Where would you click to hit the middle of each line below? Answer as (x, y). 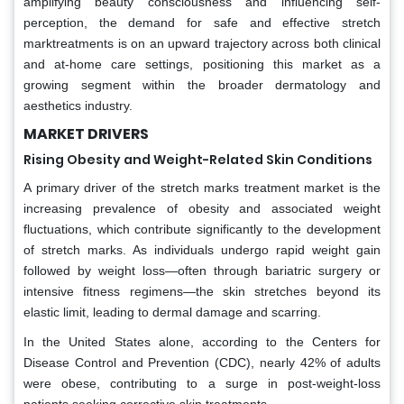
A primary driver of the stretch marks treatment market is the (202, 187)
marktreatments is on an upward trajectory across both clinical (202, 43)
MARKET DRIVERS (86, 133)
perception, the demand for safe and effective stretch (202, 22)
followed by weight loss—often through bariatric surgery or (202, 270)
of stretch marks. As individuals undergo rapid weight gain (202, 249)
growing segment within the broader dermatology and (202, 84)
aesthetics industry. (78, 105)
